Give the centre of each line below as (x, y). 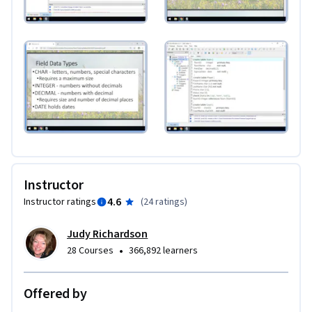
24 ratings (164, 202)
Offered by (55, 294)
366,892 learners (163, 251)
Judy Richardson (108, 234)
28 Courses (90, 251)
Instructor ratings (60, 202)
